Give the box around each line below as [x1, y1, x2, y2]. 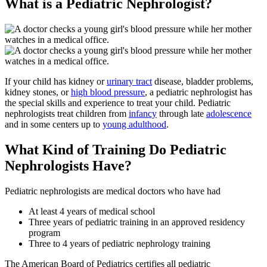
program [29, 227, 60, 238]
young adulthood [103, 119, 166, 130]
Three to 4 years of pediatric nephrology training [29, 238, 210, 249]
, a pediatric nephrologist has [145, 87, 252, 98]
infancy [129, 108, 157, 119]
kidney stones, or [5, 87, 71, 98]
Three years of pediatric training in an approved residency [29, 216, 245, 227]
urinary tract [107, 76, 152, 87]
